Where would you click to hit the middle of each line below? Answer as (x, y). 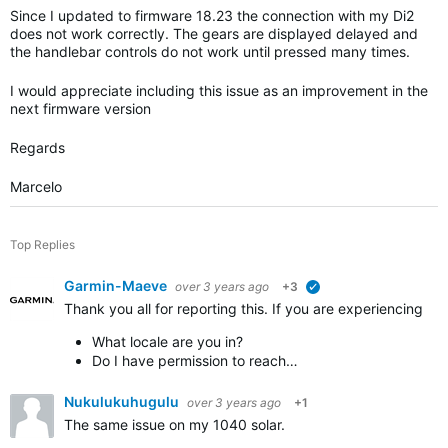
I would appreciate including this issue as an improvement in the (219, 90)
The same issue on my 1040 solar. (174, 424)
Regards (39, 147)
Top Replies (42, 244)
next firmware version (80, 108)
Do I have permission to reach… (195, 360)
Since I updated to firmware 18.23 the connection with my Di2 (212, 15)
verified (343, 290)
